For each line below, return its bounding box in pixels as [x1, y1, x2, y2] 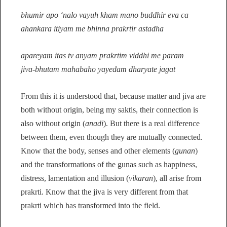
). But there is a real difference [103, 119, 200, 128]
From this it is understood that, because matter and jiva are [21, 91, 206, 100]
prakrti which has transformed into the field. [21, 201, 160, 210]
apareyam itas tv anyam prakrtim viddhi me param [21, 51, 184, 60]
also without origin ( [21, 119, 85, 128]
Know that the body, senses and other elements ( [21, 146, 175, 155]
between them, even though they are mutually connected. [21, 132, 203, 141]
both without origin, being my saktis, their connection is [21, 105, 198, 114]
